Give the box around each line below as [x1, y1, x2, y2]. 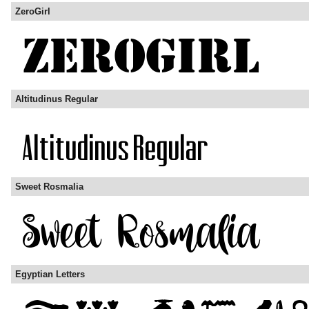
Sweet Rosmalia [15, 181, 83, 192]
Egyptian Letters [15, 269, 85, 280]
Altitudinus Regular [15, 94, 98, 105]
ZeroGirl [15, 6, 50, 17]
